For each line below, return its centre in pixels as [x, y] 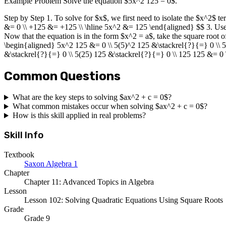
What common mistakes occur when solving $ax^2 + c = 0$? [110, 106]
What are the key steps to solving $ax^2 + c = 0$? [92, 97]
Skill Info [24, 135]
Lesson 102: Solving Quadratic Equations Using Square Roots [124, 200]
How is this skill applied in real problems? [79, 116]
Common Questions [62, 76]
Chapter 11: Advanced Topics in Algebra [89, 182]
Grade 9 [37, 218]
